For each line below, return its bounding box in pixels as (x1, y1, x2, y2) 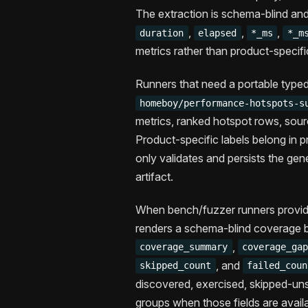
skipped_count (140, 260, 212, 272)
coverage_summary (140, 241, 228, 253)
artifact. (135, 169, 173, 184)
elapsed (198, 27, 237, 38)
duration (140, 27, 184, 38)
